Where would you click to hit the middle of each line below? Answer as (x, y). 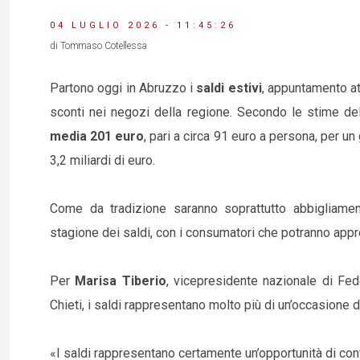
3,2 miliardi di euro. (102, 160)
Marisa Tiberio (121, 281)
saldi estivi (227, 88)
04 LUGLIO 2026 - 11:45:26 (143, 25)
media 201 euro (97, 136)
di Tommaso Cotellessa (98, 46)
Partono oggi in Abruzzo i (121, 88)
